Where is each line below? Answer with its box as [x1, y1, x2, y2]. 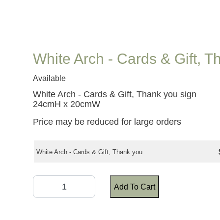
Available [33, 74, 66, 83]
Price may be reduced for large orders [33, 117, 182, 127]
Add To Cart [114, 182, 156, 191]
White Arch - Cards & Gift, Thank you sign [33, 89, 197, 100]
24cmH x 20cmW [33, 99, 101, 110]
